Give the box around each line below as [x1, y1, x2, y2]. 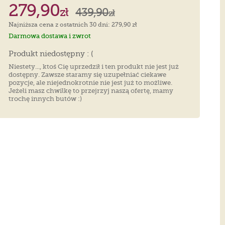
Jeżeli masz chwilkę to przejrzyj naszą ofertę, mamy [9, 86, 174, 94]
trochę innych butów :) [9, 94, 82, 102]
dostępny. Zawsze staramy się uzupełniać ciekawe [9, 70, 167, 78]
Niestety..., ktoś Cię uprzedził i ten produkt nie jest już [9, 62, 179, 70]
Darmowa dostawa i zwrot [9, 32, 91, 40]
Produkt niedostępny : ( [9, 49, 94, 58]
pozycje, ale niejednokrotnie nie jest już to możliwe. [9, 78, 173, 86]
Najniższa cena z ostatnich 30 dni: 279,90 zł [9, 21, 138, 28]
